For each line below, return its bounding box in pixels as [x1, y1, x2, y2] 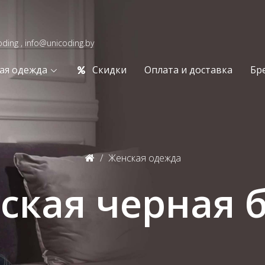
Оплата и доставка [144, 63, 233, 76]
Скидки [92, 63, 127, 76]
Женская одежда [108, 151, 181, 164]
